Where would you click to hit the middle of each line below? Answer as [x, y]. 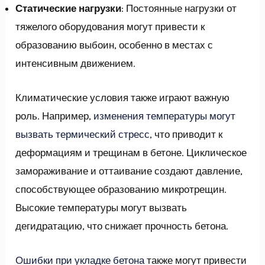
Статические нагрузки [69, 8]
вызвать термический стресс [83, 134]
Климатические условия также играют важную [123, 97]
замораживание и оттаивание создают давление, [129, 171]
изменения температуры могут [165, 116]
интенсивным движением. [76, 63]
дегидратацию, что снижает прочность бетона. [122, 226]
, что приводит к [186, 134]
